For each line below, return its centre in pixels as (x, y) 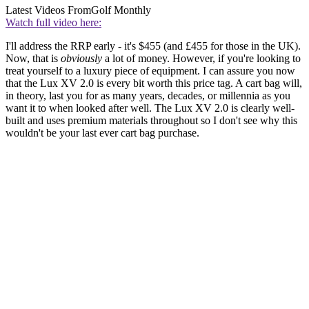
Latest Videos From (48, 10)
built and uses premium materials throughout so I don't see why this (151, 121)
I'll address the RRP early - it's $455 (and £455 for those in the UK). (153, 46)
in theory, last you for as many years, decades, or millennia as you (148, 96)
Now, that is (33, 59)
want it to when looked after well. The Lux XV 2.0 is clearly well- (150, 108)
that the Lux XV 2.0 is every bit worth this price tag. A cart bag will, (154, 83)
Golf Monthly (121, 10)
